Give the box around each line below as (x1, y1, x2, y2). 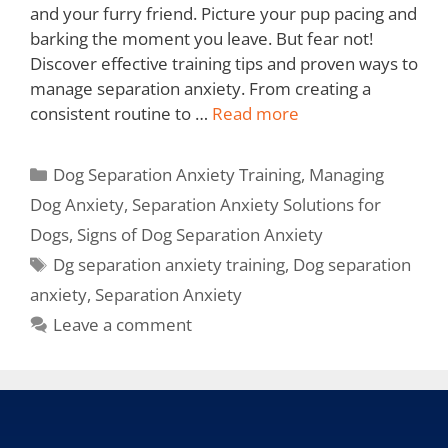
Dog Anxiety (30, 192, 124, 216)
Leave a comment (53, 312, 193, 336)
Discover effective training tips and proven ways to (30, 51, 418, 75)
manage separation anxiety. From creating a (30, 76, 371, 100)
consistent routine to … (30, 101, 212, 125)
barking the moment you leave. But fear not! (30, 26, 373, 50)
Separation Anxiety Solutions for (132, 192, 381, 216)
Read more (212, 101, 299, 125)
